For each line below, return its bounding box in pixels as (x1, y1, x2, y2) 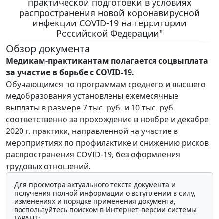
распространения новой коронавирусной (19, 6, 200, 19)
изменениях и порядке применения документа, (14, 196, 175, 206)
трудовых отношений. (6, 160, 90, 172)
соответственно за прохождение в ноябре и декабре (6, 113, 209, 125)
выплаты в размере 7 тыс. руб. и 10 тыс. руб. (6, 102, 175, 113)
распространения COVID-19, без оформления (6, 149, 180, 160)
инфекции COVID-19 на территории (32, 17, 187, 29)
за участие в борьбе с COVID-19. (6, 66, 134, 78)
